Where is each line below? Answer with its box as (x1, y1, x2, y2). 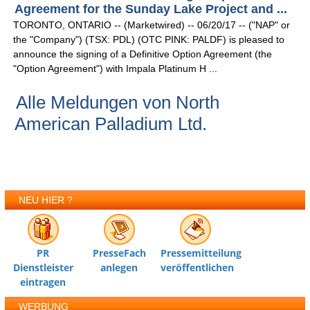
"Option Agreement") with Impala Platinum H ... (13, 63, 218, 75)
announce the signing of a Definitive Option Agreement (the (13, 48, 273, 60)
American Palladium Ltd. (15, 113, 208, 135)
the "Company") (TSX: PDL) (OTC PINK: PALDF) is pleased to (13, 34, 285, 46)
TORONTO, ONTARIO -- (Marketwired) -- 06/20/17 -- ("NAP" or (13, 19, 291, 31)
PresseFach (92, 246, 146, 260)
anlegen (100, 261, 138, 275)
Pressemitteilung (161, 246, 242, 260)
